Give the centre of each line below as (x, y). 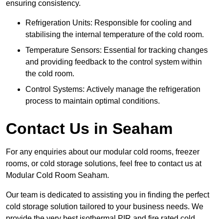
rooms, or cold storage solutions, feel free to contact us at (104, 164)
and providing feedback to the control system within (114, 62)
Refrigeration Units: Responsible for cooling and (109, 23)
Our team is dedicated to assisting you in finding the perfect (108, 195)
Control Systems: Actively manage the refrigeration (113, 89)
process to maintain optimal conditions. (93, 101)
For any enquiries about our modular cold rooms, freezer (103, 152)
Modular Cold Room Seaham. (57, 175)
